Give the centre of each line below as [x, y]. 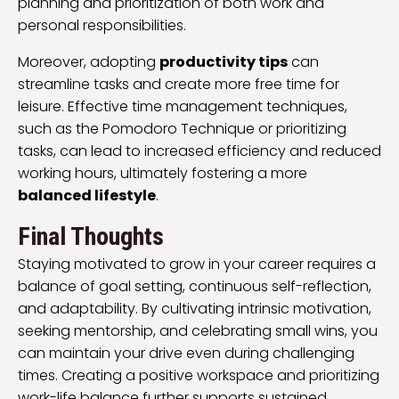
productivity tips [224, 62]
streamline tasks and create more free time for [179, 85]
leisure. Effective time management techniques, [183, 107]
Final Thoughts [91, 237]
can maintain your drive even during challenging [186, 354]
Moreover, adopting [89, 62]
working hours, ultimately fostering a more [163, 174]
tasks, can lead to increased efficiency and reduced [199, 151]
